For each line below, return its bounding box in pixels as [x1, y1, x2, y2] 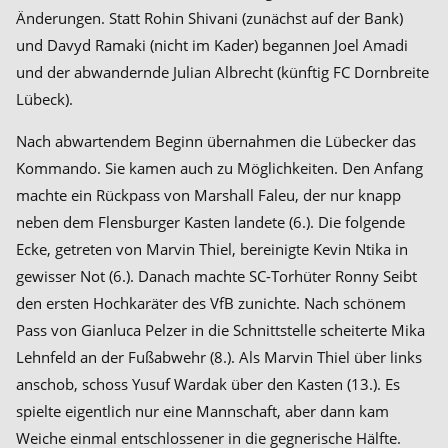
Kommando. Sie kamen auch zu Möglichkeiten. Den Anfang [16, 158, 423, 178]
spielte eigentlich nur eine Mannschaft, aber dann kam [16, 401, 389, 421]
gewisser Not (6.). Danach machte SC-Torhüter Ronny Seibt [16, 266, 417, 286]
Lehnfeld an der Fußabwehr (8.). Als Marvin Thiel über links [16, 347, 422, 367]
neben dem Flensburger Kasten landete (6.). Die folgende [16, 212, 405, 232]
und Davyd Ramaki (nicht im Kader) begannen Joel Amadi [16, 35, 408, 55]
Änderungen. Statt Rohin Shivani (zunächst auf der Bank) [16, 8, 403, 28]
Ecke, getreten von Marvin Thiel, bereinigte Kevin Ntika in [16, 239, 408, 259]
